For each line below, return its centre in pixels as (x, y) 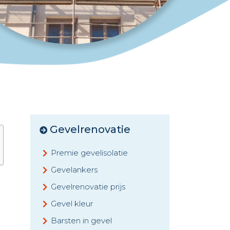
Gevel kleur (72, 204)
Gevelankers (74, 170)
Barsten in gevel (81, 221)
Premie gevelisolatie (89, 153)
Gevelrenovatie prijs (88, 187)
